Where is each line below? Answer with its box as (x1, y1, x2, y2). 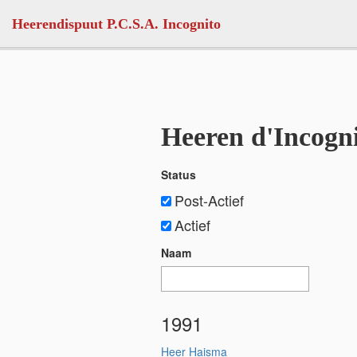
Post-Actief (175, 190, 244, 210)
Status (161, 167, 196, 182)
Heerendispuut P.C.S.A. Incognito (12, 16, 221, 32)
